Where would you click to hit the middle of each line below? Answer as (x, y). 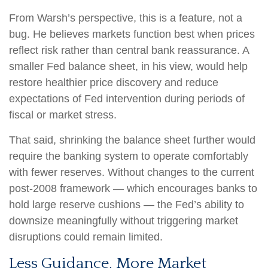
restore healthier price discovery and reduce (114, 82)
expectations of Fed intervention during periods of (127, 98)
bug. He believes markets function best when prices (132, 34)
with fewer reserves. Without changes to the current (132, 172)
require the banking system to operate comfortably (129, 156)
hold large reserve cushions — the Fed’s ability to (127, 204)
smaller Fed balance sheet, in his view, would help (128, 66)
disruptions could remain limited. (86, 237)
